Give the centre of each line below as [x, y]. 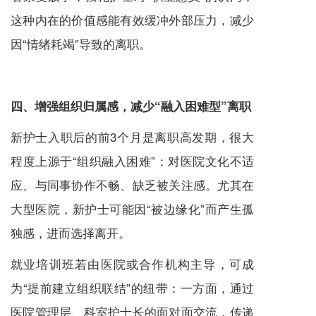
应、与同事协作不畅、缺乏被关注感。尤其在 [132, 185]
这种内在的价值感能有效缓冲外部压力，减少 [132, 20]
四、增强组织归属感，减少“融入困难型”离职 [131, 106]
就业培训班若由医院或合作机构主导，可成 [132, 264]
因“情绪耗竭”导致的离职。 [81, 44]
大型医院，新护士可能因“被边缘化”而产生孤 [132, 209]
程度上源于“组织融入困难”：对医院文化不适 [132, 161]
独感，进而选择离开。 [71, 233]
